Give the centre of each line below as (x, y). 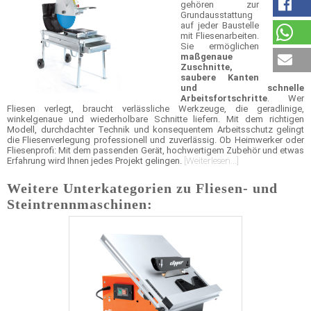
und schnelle (242, 88)
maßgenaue (207, 57)
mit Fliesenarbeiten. (220, 36)
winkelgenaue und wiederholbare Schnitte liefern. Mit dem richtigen (155, 119)
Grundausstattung (217, 15)
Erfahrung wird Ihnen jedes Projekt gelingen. (95, 161)
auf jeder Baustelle (220, 25)
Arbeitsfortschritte (224, 98)
